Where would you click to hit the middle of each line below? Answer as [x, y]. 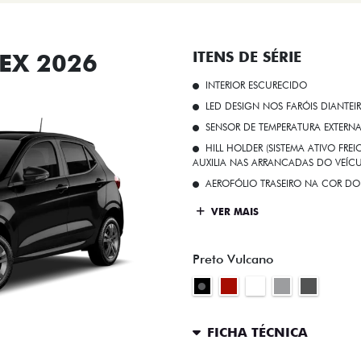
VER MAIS [233, 212]
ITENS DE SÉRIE [247, 56]
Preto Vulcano [233, 259]
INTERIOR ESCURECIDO [256, 85]
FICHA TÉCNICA [257, 333]
